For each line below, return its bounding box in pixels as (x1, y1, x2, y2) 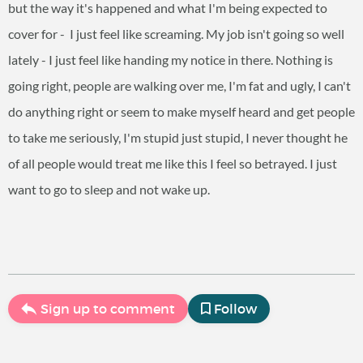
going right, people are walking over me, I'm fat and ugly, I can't (8, 78, 351, 93)
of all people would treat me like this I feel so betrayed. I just (8, 156, 337, 171)
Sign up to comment (41, 301, 175, 317)
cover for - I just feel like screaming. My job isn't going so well (8, 26, 344, 41)
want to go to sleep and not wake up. (8, 181, 210, 197)
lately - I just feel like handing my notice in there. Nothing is (8, 52, 333, 67)
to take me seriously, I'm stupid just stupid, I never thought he (8, 130, 348, 145)
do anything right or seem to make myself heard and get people (8, 104, 355, 119)
